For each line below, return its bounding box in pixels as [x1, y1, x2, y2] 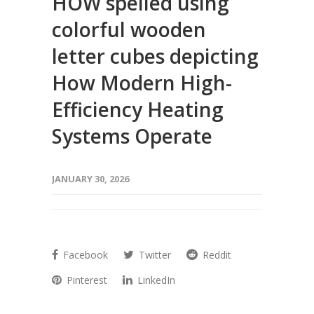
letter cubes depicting [52, 43, 259, 69]
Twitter [136, 248, 171, 261]
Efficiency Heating [52, 96, 224, 123]
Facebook [60, 248, 108, 261]
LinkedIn [135, 273, 175, 287]
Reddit [200, 248, 231, 261]
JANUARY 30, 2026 [52, 172, 129, 185]
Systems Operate [52, 123, 212, 149]
